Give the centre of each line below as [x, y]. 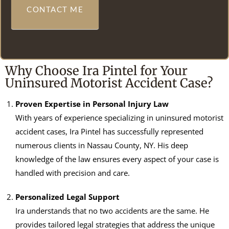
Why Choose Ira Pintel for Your [96, 71]
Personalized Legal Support [67, 197]
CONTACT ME [55, 9]
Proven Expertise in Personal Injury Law [92, 104]
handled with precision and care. [73, 173]
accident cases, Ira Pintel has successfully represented [109, 131]
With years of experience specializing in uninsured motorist [119, 117]
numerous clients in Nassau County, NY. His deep [102, 145]
